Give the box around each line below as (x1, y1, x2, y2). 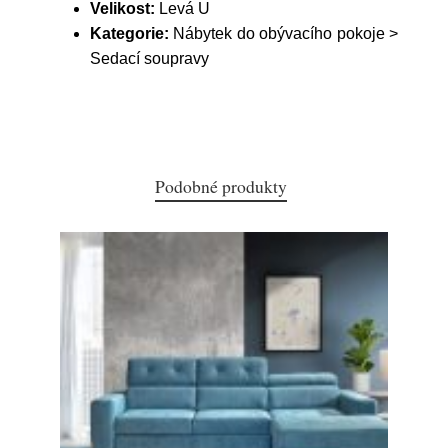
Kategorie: (90, 25, 169, 42)
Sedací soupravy (90, 50, 209, 67)
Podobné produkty (155, 174, 287, 198)
